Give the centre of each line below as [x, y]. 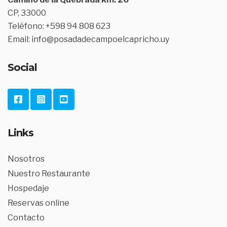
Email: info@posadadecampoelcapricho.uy [88, 39]
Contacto [26, 218]
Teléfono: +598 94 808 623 [59, 26]
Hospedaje [28, 188]
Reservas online [39, 203]
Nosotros [26, 159]
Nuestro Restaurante [49, 174]
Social [22, 67]
